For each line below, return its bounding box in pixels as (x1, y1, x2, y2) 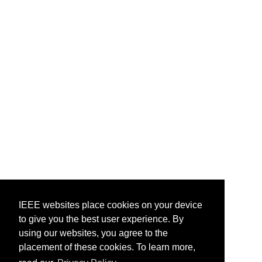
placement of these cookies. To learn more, (19, 242, 195, 253)
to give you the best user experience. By (19, 214, 184, 225)
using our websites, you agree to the (19, 228, 168, 239)
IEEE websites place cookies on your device (19, 200, 202, 211)
